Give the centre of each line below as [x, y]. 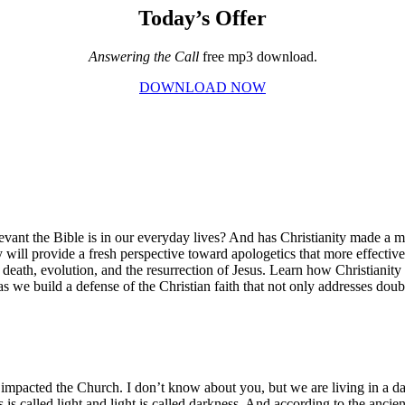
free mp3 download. [259, 57]
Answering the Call [145, 57]
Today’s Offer [202, 19]
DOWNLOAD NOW [202, 88]
